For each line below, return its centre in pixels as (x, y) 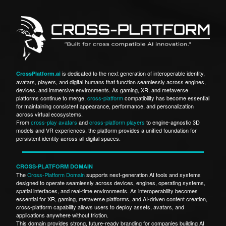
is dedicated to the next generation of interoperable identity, (133, 73)
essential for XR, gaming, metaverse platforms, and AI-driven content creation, (112, 199)
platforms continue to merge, (52, 98)
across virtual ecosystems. (49, 114)
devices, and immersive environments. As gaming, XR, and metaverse (102, 90)
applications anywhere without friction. (62, 215)
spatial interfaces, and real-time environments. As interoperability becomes (107, 190)
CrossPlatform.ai (38, 73)
